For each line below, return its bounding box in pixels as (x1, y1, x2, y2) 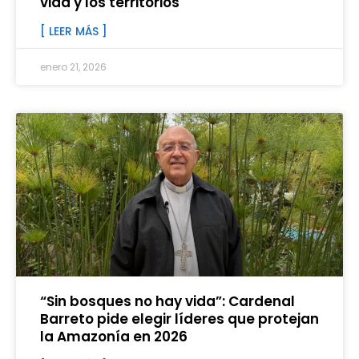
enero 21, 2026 (40, 60, 107, 75)
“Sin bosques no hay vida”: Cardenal (40, 292, 295, 312)
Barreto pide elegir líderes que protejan (40, 309, 319, 329)
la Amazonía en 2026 (40, 327, 188, 347)
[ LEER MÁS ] (40, 23, 107, 40)
